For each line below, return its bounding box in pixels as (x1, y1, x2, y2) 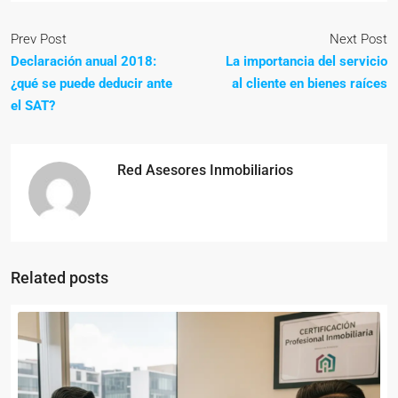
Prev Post (11, 31, 67, 48)
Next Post (330, 31, 387, 48)
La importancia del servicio (226, 53, 387, 70)
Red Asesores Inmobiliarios (117, 162, 293, 179)
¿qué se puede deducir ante (11, 76, 172, 92)
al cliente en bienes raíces (232, 76, 387, 92)
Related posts (11, 268, 108, 288)
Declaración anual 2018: (11, 53, 156, 70)
